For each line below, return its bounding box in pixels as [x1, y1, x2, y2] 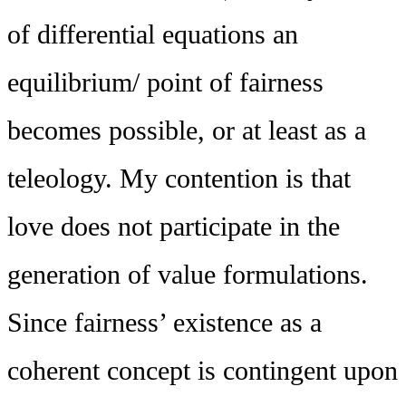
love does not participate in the [7, 211, 340, 243]
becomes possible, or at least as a [7, 115, 366, 147]
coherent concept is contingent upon [7, 355, 398, 387]
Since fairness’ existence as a [7, 307, 322, 339]
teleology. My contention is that [7, 163, 351, 195]
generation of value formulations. [7, 259, 368, 291]
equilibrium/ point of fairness [7, 67, 324, 99]
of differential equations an [7, 19, 298, 51]
